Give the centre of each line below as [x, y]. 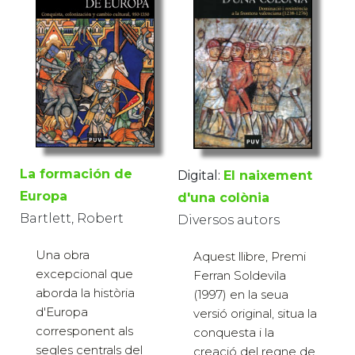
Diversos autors [229, 220]
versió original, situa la [255, 314]
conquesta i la [234, 333]
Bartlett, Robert [72, 218]
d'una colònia [223, 198]
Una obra [63, 254]
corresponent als [84, 330]
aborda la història [85, 292]
